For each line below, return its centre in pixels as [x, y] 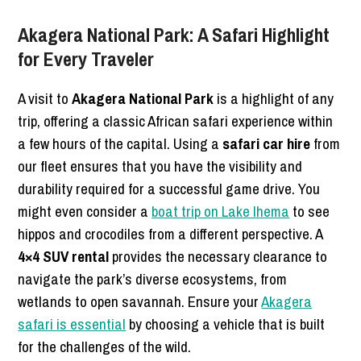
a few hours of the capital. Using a [120, 144]
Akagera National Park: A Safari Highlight [174, 35]
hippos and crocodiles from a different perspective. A [170, 234]
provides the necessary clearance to [218, 257]
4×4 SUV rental [64, 257]
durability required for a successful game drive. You [169, 189]
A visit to [45, 99]
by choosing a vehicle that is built [226, 324]
